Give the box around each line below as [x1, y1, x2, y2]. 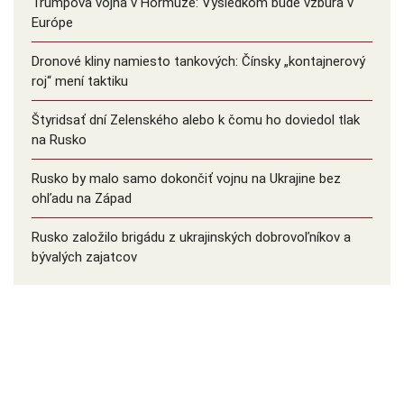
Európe [32, 14, 73, 32]
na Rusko [32, 132, 87, 149]
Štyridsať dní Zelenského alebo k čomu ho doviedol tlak [32, 112, 360, 129]
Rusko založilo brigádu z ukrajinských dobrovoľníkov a [32, 229, 351, 246]
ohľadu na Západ [32, 190, 132, 207]
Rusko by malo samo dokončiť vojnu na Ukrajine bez [32, 170, 341, 188]
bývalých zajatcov [32, 249, 137, 266]
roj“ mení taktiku [32, 73, 128, 90]
